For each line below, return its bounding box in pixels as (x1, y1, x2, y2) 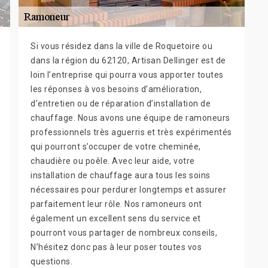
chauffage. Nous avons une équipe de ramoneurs (31, 113, 230, 123)
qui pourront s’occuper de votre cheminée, (31, 142, 201, 152)
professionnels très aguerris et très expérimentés (31, 127, 232, 138)
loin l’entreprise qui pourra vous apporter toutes (31, 70, 224, 80)
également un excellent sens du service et (31, 214, 201, 224)
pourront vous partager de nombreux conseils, (31, 228, 217, 238)
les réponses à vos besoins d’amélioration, (31, 84, 202, 95)
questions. (31, 257, 72, 267)
